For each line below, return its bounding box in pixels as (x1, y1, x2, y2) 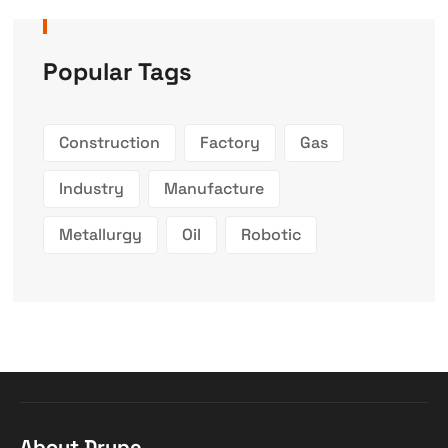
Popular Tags (42, 55, 192, 87)
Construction (58, 131, 160, 153)
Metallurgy (58, 223, 142, 245)
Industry (58, 177, 124, 199)
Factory (199, 131, 260, 153)
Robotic (240, 223, 301, 245)
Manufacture (163, 177, 264, 199)
